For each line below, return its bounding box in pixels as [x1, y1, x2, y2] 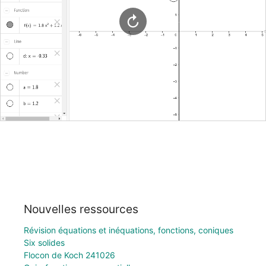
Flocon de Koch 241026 [24, 249, 115, 260]
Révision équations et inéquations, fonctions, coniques [24, 224, 233, 235]
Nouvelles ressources [24, 201, 138, 216]
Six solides [24, 237, 65, 248]
